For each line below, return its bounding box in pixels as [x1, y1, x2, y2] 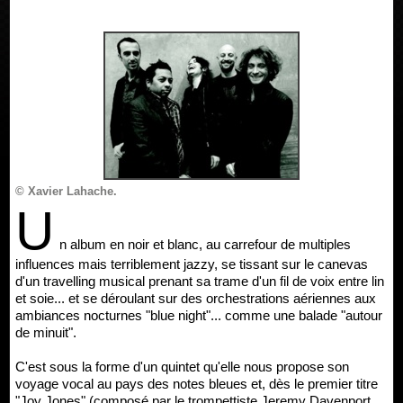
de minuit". [15, 325, 76, 340]
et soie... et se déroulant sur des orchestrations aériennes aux [15, 291, 376, 306]
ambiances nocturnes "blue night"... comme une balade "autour [15, 308, 382, 323]
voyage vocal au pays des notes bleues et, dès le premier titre [15, 376, 378, 391]
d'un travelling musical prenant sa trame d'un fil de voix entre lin [15, 273, 384, 289]
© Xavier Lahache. [15, 184, 117, 198]
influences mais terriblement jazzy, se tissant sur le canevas [15, 256, 368, 272]
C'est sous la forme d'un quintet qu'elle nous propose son [15, 359, 349, 374]
